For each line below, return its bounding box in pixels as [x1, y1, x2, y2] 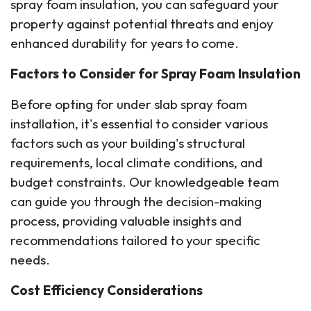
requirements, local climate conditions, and [10, 154, 262, 171]
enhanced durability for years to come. [10, 35, 239, 51]
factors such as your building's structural [10, 135, 245, 151]
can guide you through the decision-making [10, 193, 262, 210]
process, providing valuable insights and [10, 212, 242, 229]
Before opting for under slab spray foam [10, 96, 247, 112]
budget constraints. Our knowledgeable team [10, 174, 279, 190]
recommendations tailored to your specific [10, 232, 260, 249]
